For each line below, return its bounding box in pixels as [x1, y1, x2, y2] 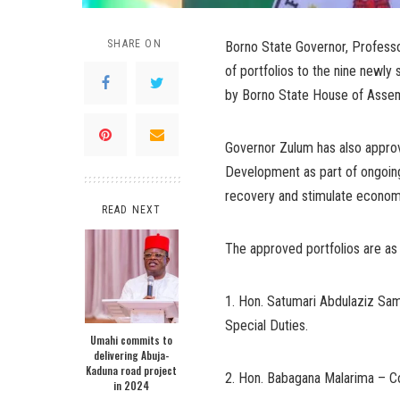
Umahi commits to [90, 332, 172, 347]
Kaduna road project [86, 362, 177, 378]
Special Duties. [225, 317, 308, 334]
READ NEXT [101, 204, 162, 216]
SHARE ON [107, 37, 162, 50]
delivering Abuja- [94, 347, 169, 362]
